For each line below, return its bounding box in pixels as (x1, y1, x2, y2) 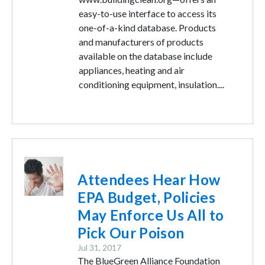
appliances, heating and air (79, 64, 185, 76)
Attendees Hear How (77, 171, 221, 188)
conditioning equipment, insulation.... (79, 79, 225, 90)
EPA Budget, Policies (77, 189, 215, 206)
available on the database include (79, 50, 213, 62)
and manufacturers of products (79, 36, 204, 47)
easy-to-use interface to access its (79, 8, 217, 19)
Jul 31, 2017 (77, 243, 122, 253)
